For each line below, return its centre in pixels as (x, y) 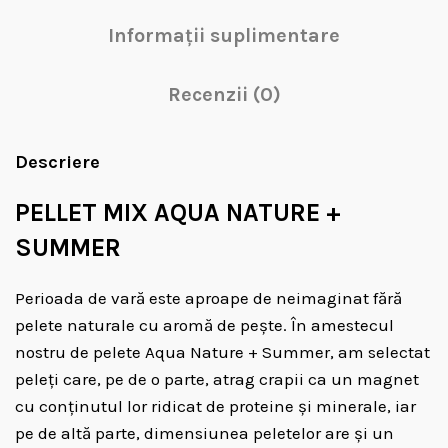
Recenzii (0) (224, 94)
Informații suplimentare (224, 35)
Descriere (57, 162)
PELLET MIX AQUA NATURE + (178, 212)
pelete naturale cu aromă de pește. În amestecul (204, 325)
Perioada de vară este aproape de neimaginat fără (208, 298)
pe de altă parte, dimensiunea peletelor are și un (204, 433)
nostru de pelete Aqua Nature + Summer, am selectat (222, 352)
